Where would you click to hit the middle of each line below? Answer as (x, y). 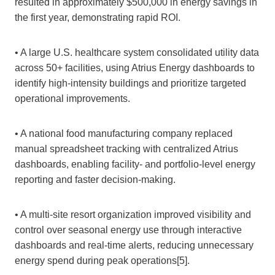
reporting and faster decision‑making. (95, 180)
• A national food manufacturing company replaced (124, 134)
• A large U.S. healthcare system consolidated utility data (137, 53)
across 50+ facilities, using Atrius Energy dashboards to (135, 68)
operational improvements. (72, 99)
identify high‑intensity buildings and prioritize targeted (130, 83)
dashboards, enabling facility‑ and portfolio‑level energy (135, 165)
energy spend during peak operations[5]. (102, 261)
